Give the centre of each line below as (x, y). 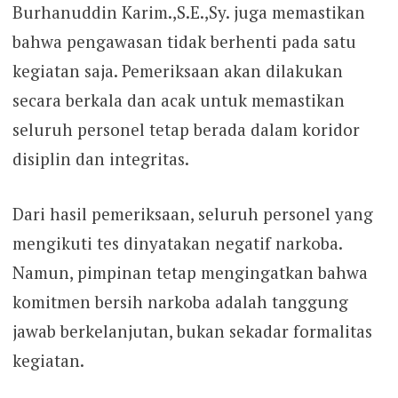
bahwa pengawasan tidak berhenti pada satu (184, 42)
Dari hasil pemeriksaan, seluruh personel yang (192, 213)
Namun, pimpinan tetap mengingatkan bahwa (190, 272)
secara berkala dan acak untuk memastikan (178, 100)
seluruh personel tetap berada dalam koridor (186, 130)
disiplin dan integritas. (100, 159)
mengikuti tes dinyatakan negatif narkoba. (177, 243)
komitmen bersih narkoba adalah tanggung (180, 301)
